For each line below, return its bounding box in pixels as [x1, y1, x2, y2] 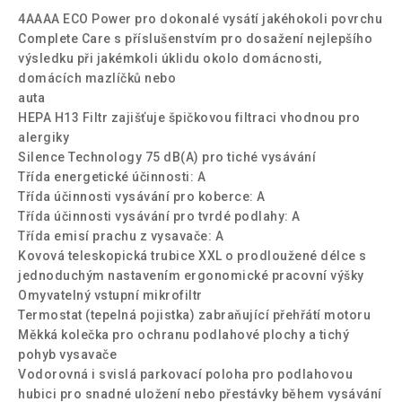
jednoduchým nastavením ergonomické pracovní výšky [18, 267, 364, 283]
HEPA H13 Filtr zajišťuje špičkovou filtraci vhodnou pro [18, 109, 361, 125]
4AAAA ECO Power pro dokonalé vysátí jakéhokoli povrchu [18, 11, 382, 26]
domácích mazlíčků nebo [18, 70, 176, 85]
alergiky [18, 129, 69, 144]
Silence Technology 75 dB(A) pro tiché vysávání [18, 149, 316, 164]
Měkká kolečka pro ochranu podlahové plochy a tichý [18, 327, 349, 342]
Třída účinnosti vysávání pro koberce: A [18, 188, 266, 204]
